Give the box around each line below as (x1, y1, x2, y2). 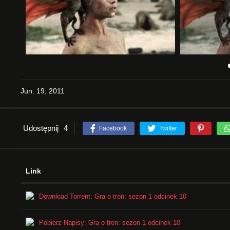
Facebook (99, 124, 127, 132)
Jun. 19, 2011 (21, 86, 65, 95)
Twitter (159, 124, 177, 132)
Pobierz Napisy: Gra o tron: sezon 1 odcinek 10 (39, 218, 180, 226)
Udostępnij (23, 123, 59, 132)
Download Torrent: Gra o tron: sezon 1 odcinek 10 (39, 192, 186, 200)
